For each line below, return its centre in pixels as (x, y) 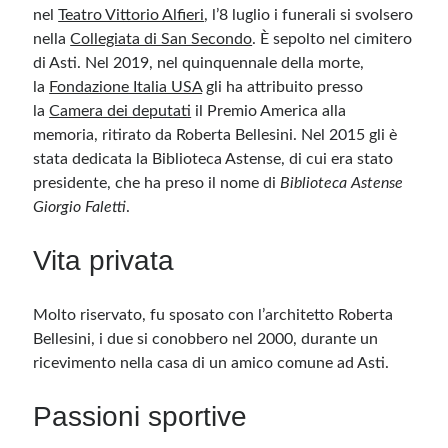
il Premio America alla (269, 111)
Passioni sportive (140, 416)
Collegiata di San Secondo (161, 39)
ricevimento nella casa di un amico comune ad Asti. (211, 363)
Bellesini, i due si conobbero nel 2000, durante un (206, 339)
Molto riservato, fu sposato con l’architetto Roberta (213, 315)
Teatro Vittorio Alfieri (131, 15)
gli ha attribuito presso (283, 87)
